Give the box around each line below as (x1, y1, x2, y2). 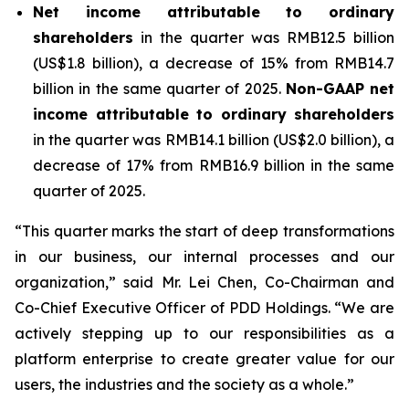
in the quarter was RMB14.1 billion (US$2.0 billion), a (33, 131, 394, 149)
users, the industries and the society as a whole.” (15, 375, 354, 393)
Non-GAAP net (285, 79, 394, 98)
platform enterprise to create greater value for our (15, 350, 394, 368)
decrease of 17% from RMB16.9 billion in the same (33, 156, 394, 174)
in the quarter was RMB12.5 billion (133, 28, 394, 47)
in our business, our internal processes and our (15, 247, 394, 266)
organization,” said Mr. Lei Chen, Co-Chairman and (15, 273, 394, 291)
